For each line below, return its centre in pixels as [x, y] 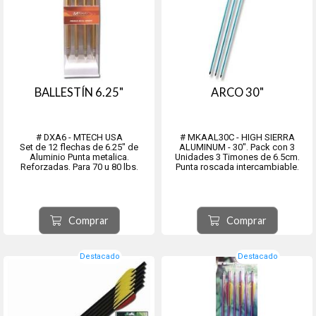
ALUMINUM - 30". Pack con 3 [237, 147]
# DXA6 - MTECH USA [79, 137]
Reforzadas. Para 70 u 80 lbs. [79, 167]
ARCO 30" [237, 92]
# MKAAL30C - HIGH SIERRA [237, 137]
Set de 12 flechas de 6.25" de [79, 147]
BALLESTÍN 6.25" [79, 92]
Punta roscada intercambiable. [237, 167]
